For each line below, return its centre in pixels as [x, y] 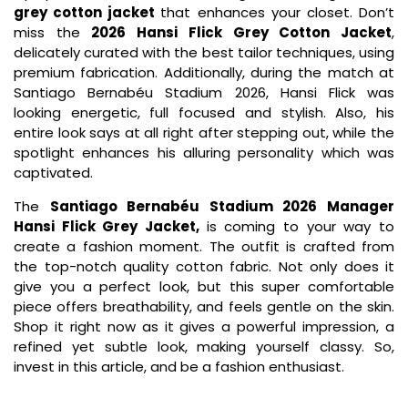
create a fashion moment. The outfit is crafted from [204, 246]
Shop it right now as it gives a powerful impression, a [204, 326]
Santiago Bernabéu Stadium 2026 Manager [222, 206]
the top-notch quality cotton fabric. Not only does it [204, 266]
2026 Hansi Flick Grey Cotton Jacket [242, 33]
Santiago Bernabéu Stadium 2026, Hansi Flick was [204, 93]
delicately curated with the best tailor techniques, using [204, 53]
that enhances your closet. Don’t [278, 13]
